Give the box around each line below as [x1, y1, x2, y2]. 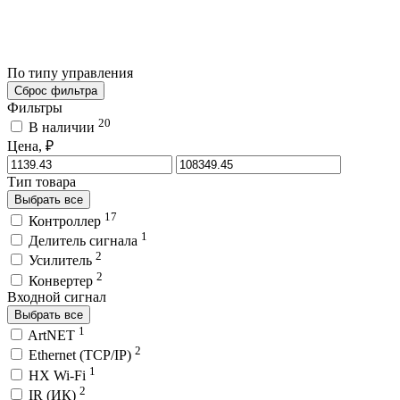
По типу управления [7, 64, 137, 80]
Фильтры [7, 99, 62, 115]
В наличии [29, 120, 98, 136]
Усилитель [29, 253, 96, 269]
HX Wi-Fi [29, 367, 89, 383]
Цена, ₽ [7, 138, 54, 154]
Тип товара [7, 174, 76, 190]
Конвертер [29, 272, 96, 288]
